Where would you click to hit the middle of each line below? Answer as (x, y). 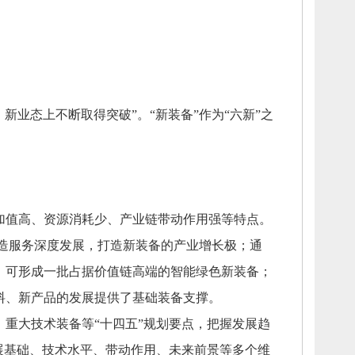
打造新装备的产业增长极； (173, 245)
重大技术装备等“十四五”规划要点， (106, 324)
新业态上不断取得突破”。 (77, 115)
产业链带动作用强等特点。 (195, 219)
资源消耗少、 (81, 219)
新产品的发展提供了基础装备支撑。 (119, 298)
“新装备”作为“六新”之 (211, 115)
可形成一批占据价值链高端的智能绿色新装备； (138, 271)
